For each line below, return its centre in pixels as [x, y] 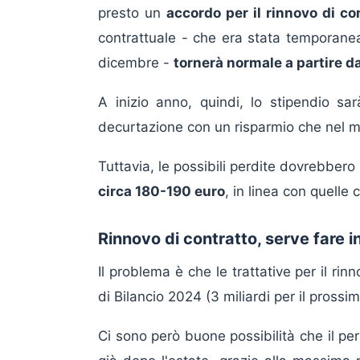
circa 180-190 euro [162, 192]
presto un [132, 13]
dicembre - [136, 63]
